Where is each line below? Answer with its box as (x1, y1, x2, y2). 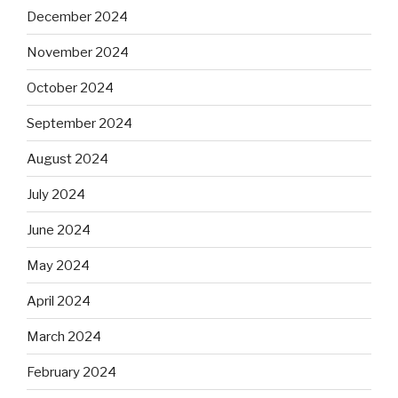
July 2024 (27, 186, 85, 203)
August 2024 (27, 150, 108, 167)
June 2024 (27, 221, 91, 238)
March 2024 (27, 328, 101, 345)
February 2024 (27, 363, 116, 380)
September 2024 (27, 115, 132, 131)
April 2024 (27, 292, 91, 309)
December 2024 (27, 8, 128, 25)
